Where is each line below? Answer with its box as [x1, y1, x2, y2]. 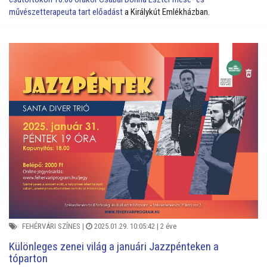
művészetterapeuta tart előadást [9, 6, 123, 17]
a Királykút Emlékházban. [123, 6, 210, 17]
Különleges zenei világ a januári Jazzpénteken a [9, 239, 219, 253]
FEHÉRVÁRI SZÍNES [22, 222, 80, 231]
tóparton [9, 251, 48, 265]
